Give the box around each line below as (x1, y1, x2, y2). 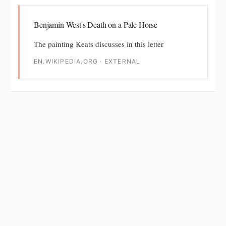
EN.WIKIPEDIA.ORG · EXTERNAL (34, 57, 141, 65)
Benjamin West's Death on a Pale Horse (34, 19, 158, 30)
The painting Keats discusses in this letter (34, 38, 163, 49)
